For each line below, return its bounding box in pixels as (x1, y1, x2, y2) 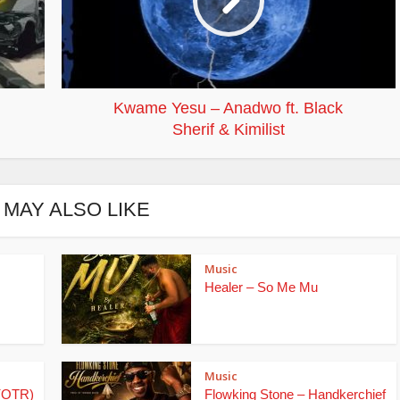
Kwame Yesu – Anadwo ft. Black (113, 98, 343, 117)
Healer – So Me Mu (204, 279, 318, 295)
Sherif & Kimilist (171, 120, 285, 138)
